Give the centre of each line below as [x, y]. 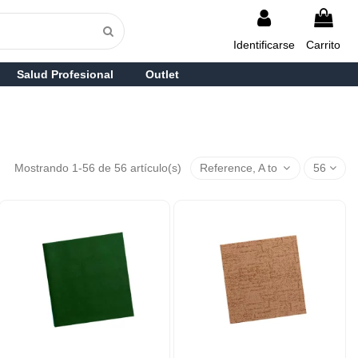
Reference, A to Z [244, 167]
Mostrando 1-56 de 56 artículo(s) [100, 167]
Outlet [162, 74]
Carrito [323, 45]
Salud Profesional [65, 74]
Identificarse [264, 45]
